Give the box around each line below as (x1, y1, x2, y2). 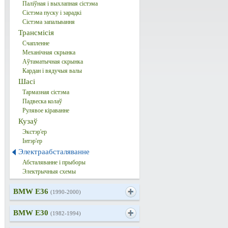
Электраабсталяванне (18, 148, 90, 156)
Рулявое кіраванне (22, 107, 69, 114)
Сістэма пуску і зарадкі (22, 9, 81, 16)
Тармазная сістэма (22, 89, 69, 96)
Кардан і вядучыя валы (22, 67, 82, 74)
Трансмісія (18, 28, 54, 37)
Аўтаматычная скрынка (22, 58, 83, 65)
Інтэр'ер (22, 137, 42, 145)
